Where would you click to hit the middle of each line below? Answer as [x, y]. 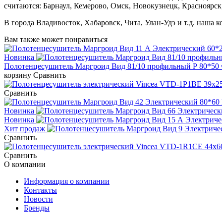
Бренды [37, 208]
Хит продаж [25, 128]
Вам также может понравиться [56, 39]
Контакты [40, 190]
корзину [18, 75]
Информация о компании [67, 181]
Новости [38, 199]
